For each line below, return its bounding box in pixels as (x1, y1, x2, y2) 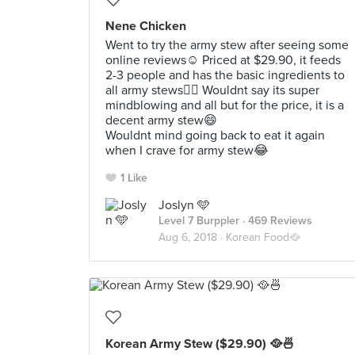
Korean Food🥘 (226, 231, 300, 244)
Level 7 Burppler (158, 214, 239, 227)
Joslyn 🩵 (158, 197, 210, 213)
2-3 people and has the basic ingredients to (105, 67, 345, 83)
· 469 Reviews (239, 214, 312, 227)
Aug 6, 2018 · (158, 231, 226, 244)
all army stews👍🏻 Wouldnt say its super (105, 82, 319, 98)
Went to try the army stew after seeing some (105, 37, 349, 53)
